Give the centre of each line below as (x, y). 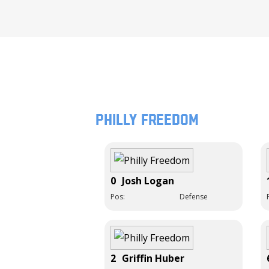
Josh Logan (148, 180)
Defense (194, 196)
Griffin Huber (153, 258)
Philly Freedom (147, 119)
